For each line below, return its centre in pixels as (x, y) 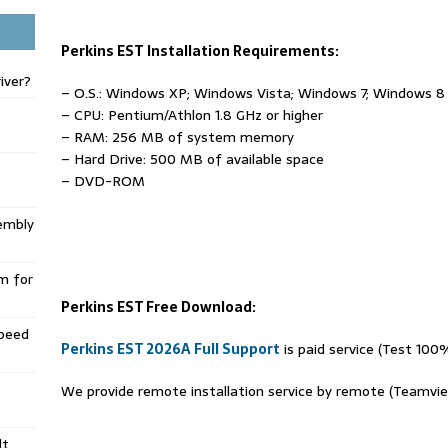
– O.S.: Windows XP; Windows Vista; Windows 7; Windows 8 (252, 92)
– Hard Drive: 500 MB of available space (192, 158)
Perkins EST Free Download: (158, 306)
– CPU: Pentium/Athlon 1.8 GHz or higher (191, 114)
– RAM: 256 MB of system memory (177, 136)
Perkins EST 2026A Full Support (170, 348)
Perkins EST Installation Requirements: (199, 50)
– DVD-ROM (102, 180)
